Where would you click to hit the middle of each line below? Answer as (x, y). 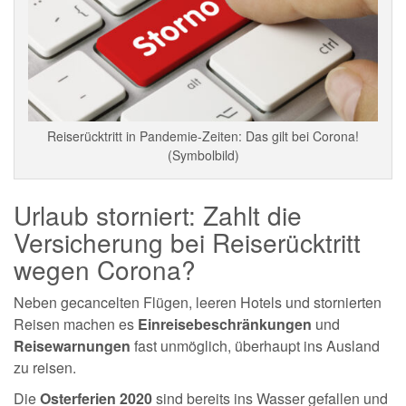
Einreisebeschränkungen (225, 324)
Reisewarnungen (72, 345)
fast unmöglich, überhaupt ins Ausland (255, 345)
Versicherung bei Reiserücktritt (187, 242)
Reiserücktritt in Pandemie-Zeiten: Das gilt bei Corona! (203, 135)
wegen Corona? (105, 269)
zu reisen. (45, 367)
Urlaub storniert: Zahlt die (158, 214)
